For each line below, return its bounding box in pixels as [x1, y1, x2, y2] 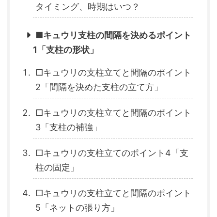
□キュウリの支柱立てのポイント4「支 [35, 148, 188, 158]
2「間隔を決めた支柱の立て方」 [35, 82, 163, 92]
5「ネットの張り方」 [35, 202, 119, 213]
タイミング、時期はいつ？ [35, 1, 140, 12]
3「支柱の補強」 [35, 122, 102, 132]
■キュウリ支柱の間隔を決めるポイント [35, 30, 191, 40]
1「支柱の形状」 [33, 45, 98, 55]
